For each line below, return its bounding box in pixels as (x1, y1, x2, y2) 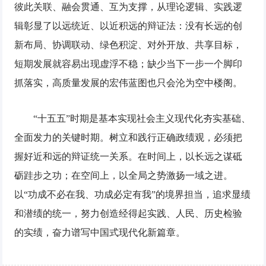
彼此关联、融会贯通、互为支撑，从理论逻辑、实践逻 (14, 2, 243, 12)
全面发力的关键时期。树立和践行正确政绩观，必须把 (14, 132, 243, 143)
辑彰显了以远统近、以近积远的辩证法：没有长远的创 (14, 21, 243, 31)
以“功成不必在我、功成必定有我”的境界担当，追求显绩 (14, 189, 251, 200)
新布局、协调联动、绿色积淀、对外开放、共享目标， (14, 40, 243, 50)
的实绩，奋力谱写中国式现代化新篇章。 (14, 227, 186, 238)
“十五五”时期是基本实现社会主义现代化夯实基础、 (14, 113, 251, 124)
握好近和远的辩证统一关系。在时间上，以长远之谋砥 (14, 151, 243, 162)
